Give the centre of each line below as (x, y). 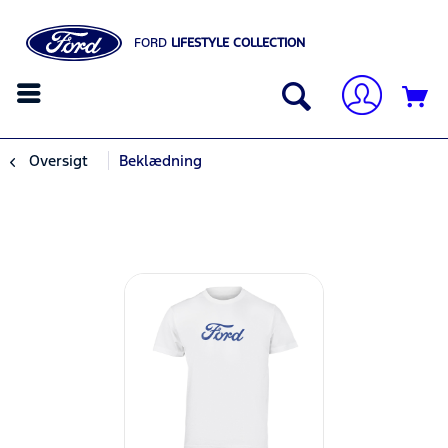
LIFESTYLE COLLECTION (236, 43)
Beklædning (160, 161)
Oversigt (58, 161)
